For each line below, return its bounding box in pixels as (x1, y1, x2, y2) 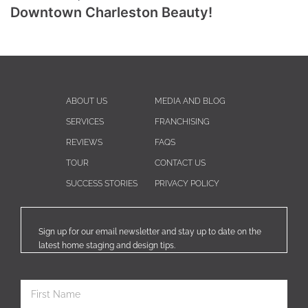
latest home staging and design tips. (38, 241, 175, 250)
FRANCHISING (154, 117, 210, 126)
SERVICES (65, 117, 104, 126)
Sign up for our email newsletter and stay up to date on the (38, 227, 261, 236)
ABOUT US (65, 96, 107, 106)
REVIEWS (65, 137, 102, 147)
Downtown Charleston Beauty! (10, 4, 212, 21)
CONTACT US (154, 158, 206, 168)
